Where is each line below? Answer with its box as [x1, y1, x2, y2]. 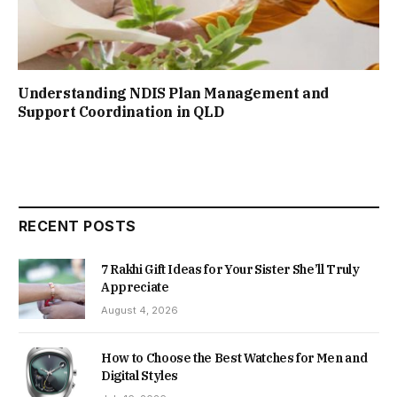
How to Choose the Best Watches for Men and [101, 350, 368, 367]
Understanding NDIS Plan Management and [18, 84, 329, 103]
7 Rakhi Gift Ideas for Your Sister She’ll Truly [101, 261, 360, 278]
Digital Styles [101, 368, 179, 385]
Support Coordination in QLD [18, 103, 224, 121]
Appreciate [101, 279, 169, 296]
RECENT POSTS [19, 217, 136, 236]
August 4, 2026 [101, 304, 178, 317]
